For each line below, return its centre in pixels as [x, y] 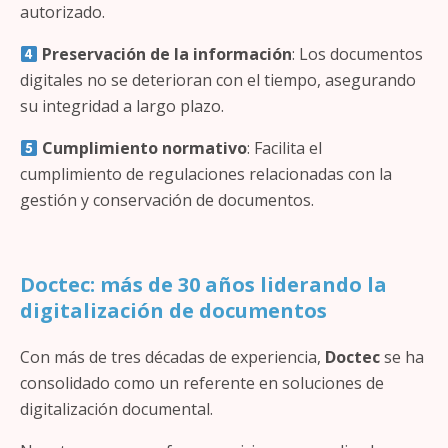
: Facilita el [285, 148]
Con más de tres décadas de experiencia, [172, 357]
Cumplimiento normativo [145, 148]
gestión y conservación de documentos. [167, 200]
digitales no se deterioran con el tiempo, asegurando [218, 80]
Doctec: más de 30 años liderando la [203, 284]
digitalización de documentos [173, 310]
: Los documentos [358, 54]
